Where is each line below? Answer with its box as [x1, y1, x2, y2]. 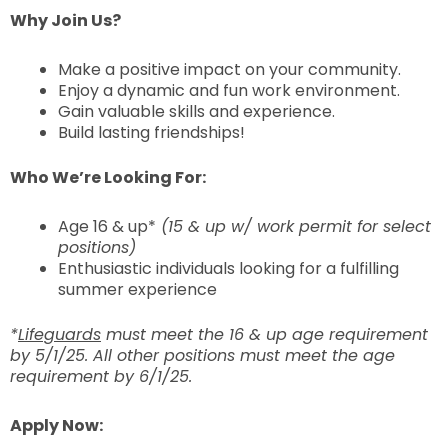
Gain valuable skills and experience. [58, 100, 335, 124]
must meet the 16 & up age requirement [101, 323, 428, 347]
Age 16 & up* [58, 215, 156, 239]
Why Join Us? [10, 9, 124, 33]
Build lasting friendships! [58, 121, 245, 145]
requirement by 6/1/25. [10, 365, 192, 389]
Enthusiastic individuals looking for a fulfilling [58, 257, 399, 281]
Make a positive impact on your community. [58, 58, 401, 82]
